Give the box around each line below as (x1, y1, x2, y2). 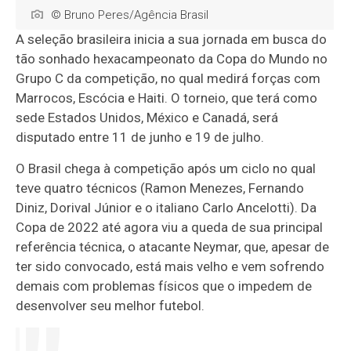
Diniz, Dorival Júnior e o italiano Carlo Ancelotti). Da (16, 200, 317, 216)
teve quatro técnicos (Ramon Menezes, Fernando (16, 180, 305, 197)
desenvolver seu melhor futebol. (16, 298, 205, 314)
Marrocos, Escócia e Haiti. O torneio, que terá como (16, 90, 318, 107)
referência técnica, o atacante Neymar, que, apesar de (16, 239, 330, 255)
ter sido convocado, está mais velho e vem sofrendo (16, 259, 325, 275)
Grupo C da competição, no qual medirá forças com (16, 71, 321, 87)
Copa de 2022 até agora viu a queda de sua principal (16, 219, 324, 236)
